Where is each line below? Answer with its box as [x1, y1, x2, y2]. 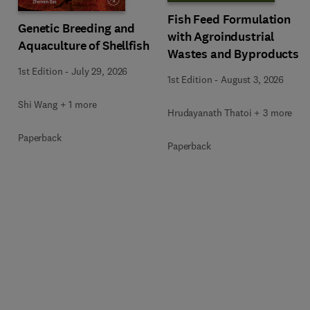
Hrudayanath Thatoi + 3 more [167, 106, 293, 119]
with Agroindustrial [167, 28, 275, 45]
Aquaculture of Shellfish [18, 37, 149, 54]
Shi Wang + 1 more [18, 98, 97, 111]
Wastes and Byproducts [167, 45, 300, 62]
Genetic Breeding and [18, 19, 136, 37]
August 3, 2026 [221, 73, 284, 86]
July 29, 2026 [71, 64, 128, 77]
